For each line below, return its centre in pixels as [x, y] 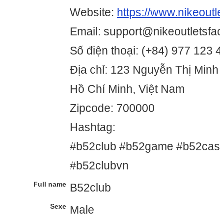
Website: [93, 13]
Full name [50, 184]
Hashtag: [93, 127]
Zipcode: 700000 [112, 108]
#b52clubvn [99, 166]
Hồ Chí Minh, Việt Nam [127, 89]
